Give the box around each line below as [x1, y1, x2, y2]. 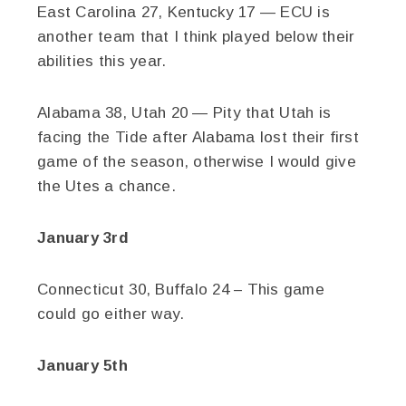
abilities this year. [37, 53, 167, 70]
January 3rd [37, 229, 130, 246]
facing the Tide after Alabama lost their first [37, 129, 359, 146]
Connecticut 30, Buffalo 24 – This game [37, 281, 324, 298]
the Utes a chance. [37, 178, 176, 195]
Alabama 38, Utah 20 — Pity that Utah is [37, 104, 332, 121]
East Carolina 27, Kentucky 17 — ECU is [37, 4, 330, 21]
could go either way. [37, 305, 185, 323]
